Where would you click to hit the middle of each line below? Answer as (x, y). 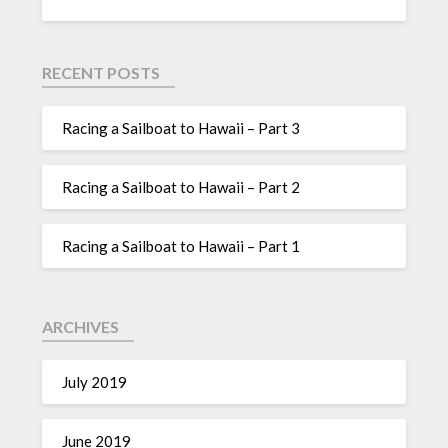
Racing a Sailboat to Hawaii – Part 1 (181, 245)
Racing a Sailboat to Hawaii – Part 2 (181, 186)
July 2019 (95, 381)
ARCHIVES (81, 327)
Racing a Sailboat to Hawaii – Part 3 (181, 127)
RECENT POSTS (101, 73)
